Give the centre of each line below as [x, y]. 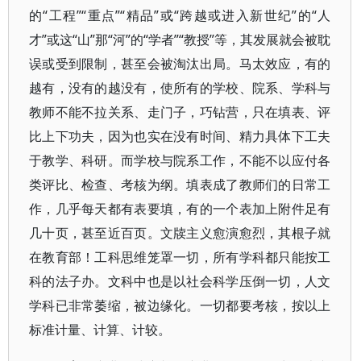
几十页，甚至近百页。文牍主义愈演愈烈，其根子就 [180, 233]
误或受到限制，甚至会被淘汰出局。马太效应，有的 [180, 64]
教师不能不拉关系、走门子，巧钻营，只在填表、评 [180, 112]
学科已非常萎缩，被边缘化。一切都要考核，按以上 [180, 305]
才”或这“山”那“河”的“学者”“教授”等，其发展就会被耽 [180, 39]
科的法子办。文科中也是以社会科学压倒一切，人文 [180, 281]
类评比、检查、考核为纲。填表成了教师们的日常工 [180, 185]
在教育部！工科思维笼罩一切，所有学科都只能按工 [180, 257]
